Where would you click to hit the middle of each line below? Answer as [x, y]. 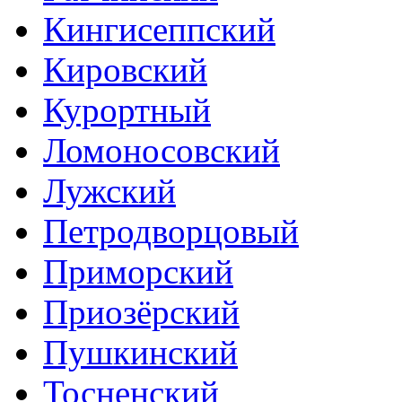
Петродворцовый [171, 231]
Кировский [125, 69]
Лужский [109, 190]
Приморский [138, 271]
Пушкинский [140, 352]
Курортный [127, 109]
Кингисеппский [159, 29]
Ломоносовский [162, 150]
